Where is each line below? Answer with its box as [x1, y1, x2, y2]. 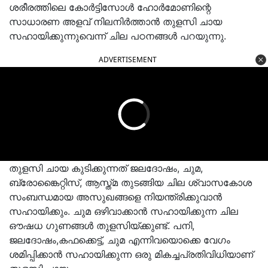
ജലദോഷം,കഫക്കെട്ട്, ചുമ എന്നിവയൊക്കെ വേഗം [9, 234, 230, 246]
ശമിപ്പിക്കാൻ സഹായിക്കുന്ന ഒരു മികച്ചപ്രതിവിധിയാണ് [9, 248, 253, 260]
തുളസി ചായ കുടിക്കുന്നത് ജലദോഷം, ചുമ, [9, 162, 203, 174]
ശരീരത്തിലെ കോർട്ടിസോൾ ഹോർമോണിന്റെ [9, 1, 211, 13]
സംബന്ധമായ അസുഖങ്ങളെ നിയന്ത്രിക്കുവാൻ [9, 191, 222, 203]
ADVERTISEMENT [99, 54, 157, 65]
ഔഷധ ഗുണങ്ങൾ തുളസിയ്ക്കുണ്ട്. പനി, [9, 220, 194, 232]
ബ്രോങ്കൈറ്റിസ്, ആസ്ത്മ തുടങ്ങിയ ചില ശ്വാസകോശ [9, 176, 252, 188]
